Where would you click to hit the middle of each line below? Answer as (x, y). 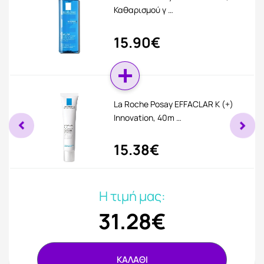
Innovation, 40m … (148, 117)
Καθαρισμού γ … (144, 10)
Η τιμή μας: (132, 197)
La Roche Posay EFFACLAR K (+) (174, 104)
